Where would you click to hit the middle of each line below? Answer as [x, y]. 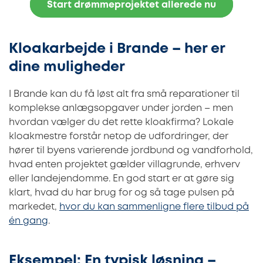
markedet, [34, 207]
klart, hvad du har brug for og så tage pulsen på [122, 193]
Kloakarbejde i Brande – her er [117, 49]
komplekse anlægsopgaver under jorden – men [121, 108]
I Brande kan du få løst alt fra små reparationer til [124, 94]
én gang [28, 221]
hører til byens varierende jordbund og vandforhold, [131, 150]
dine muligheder [67, 67]
